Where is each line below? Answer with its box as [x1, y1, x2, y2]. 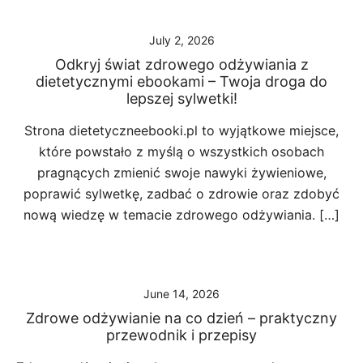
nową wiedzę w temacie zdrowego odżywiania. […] [23, 207, 340, 223]
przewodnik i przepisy [106, 327, 257, 344]
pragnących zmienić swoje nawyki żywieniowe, [36, 164, 327, 181]
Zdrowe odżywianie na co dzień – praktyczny [26, 310, 337, 327]
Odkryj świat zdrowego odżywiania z [54, 56, 309, 73]
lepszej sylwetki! [126, 90, 237, 107]
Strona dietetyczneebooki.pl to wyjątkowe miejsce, [24, 122, 339, 139]
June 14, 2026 [143, 287, 220, 301]
